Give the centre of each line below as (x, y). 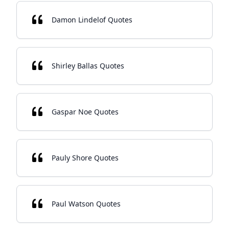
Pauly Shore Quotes (85, 158)
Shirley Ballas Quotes (88, 66)
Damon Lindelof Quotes (92, 20)
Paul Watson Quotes (86, 204)
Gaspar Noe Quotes (85, 112)
